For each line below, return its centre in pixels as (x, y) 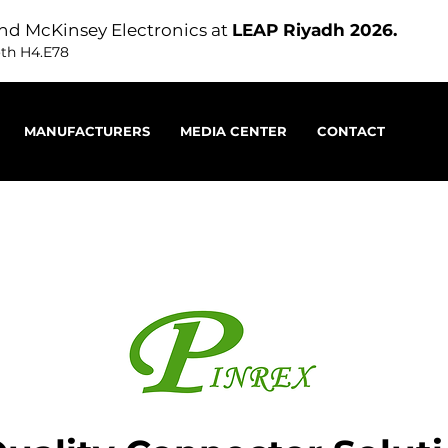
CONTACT (350, 131)
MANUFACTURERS (86, 131)
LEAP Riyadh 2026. (314, 30)
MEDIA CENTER (233, 131)
